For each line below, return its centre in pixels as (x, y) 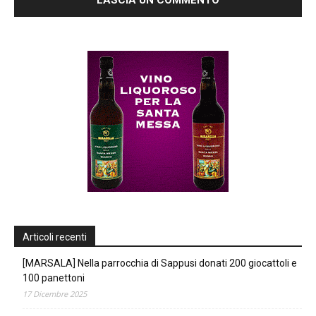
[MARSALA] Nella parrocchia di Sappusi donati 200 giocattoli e (160, 263)
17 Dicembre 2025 (55, 293)
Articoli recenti (55, 237)
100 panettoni (54, 278)
